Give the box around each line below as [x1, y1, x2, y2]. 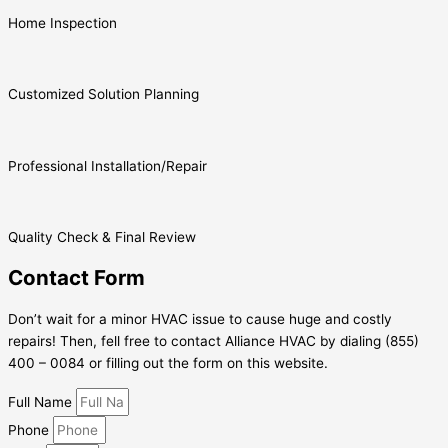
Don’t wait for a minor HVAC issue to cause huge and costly [8, 311, 392, 328]
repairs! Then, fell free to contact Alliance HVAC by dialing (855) [8, 333, 419, 350]
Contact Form [8, 265, 145, 291]
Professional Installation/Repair [8, 157, 207, 174]
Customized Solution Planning [8, 86, 199, 103]
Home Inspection [8, 15, 117, 32]
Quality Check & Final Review [8, 229, 196, 246]
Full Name [8, 393, 76, 410]
